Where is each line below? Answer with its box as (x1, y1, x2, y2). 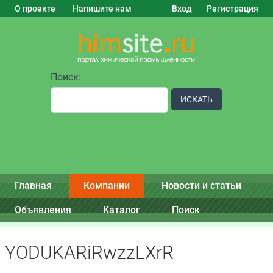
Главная (15, 180, 52, 191)
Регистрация (207, 4, 258, 13)
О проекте (15, 4, 55, 13)
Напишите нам (73, 4, 132, 13)
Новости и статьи (161, 180, 241, 191)
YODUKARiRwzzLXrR (5, 242, 174, 263)
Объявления (15, 204, 71, 216)
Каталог (103, 204, 140, 216)
